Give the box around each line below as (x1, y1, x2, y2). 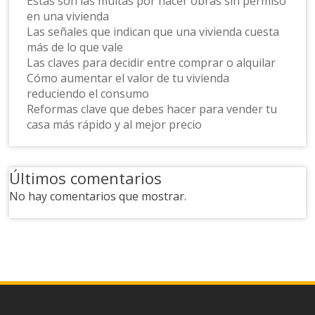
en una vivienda (27, 8, 110, 24)
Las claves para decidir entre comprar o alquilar (27, 54, 276, 70)
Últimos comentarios (9, 167, 162, 188)
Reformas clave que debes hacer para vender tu (27, 101, 278, 117)
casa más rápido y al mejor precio (27, 116, 202, 132)
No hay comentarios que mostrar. (9, 188, 187, 204)
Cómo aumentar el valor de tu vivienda (27, 70, 230, 86)
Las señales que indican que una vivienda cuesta (27, 23, 280, 39)
